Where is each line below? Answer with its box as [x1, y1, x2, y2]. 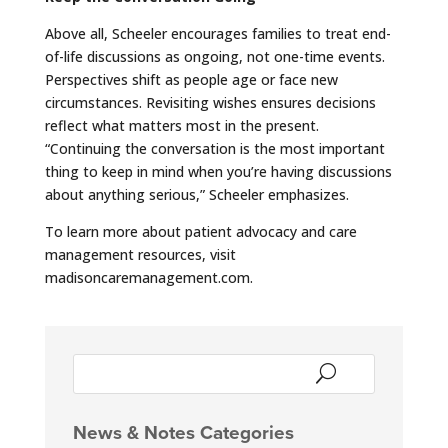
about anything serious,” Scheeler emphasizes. [44, 184, 349, 204]
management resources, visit [44, 244, 236, 264]
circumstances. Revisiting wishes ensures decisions [44, 92, 376, 112]
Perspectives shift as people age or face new [44, 69, 338, 89]
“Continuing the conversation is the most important [44, 138, 385, 158]
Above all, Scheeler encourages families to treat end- [44, 23, 391, 43]
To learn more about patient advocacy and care [44, 221, 357, 241]
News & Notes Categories [73, 422, 295, 445]
